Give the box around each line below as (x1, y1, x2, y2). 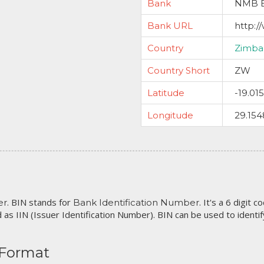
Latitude (147, 87, 184, 98)
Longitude (147, 110, 193, 121)
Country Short (147, 65, 210, 76)
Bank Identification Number (73, 197, 199, 208)
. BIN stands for (7, 196, 73, 208)
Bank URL (147, 20, 193, 31)
